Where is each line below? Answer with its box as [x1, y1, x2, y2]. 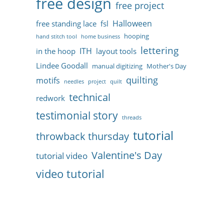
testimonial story [36, 108, 118, 122]
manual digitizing [92, 61, 142, 70]
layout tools [96, 46, 136, 56]
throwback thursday [36, 129, 129, 143]
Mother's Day [146, 61, 186, 70]
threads [122, 114, 141, 121]
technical [69, 90, 110, 104]
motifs [36, 75, 60, 86]
